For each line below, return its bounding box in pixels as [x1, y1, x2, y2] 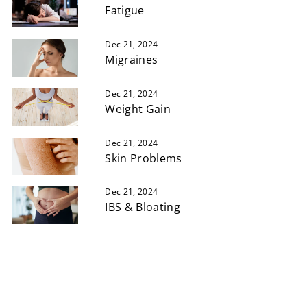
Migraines [105, 52, 158, 68]
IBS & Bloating [105, 199, 180, 215]
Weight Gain [105, 101, 171, 116]
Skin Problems [105, 150, 182, 166]
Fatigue [105, 3, 145, 19]
